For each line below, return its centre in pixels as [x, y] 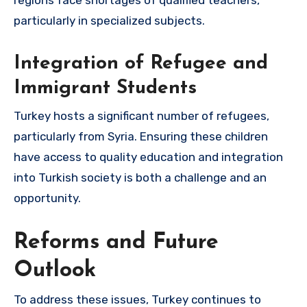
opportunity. [47, 198]
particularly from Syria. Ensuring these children [141, 136]
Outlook [55, 270]
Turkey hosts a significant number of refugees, [142, 115]
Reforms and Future [116, 242]
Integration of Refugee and [141, 64]
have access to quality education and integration [148, 157]
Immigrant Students [105, 89]
